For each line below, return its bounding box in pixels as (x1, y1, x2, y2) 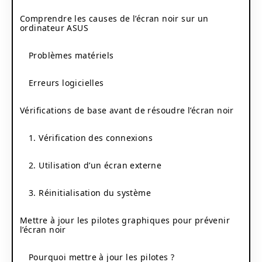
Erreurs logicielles (29, 77, 104, 88)
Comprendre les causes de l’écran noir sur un (20, 12, 209, 24)
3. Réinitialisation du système (29, 187, 151, 198)
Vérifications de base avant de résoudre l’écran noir (20, 104, 234, 116)
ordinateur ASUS (20, 22, 88, 33)
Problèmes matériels (29, 49, 114, 61)
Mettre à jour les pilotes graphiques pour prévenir (20, 214, 230, 226)
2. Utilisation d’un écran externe (29, 159, 162, 171)
